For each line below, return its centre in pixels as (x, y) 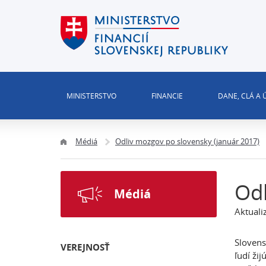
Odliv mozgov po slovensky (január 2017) (187, 141)
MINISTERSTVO (91, 96)
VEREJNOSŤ (85, 247)
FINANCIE (167, 96)
